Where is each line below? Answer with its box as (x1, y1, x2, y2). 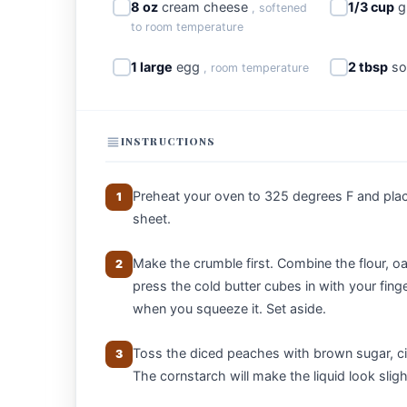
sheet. (133, 210, 171, 226)
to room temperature (131, 19, 243, 34)
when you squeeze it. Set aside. (133, 300, 326, 316)
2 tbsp (347, 58, 388, 74)
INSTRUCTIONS (121, 134, 216, 149)
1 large (131, 58, 173, 74)
